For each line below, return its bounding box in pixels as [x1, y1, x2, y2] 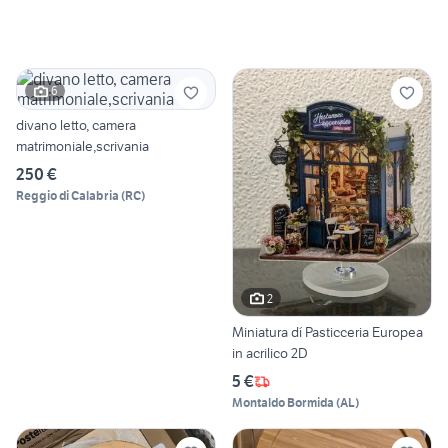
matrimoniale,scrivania [16, 136, 149, 155]
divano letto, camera [16, 115, 136, 134]
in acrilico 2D [232, 344, 308, 363]
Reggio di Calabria [16, 187, 119, 203]
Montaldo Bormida [232, 395, 334, 411]
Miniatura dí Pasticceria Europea [232, 323, 423, 342]
